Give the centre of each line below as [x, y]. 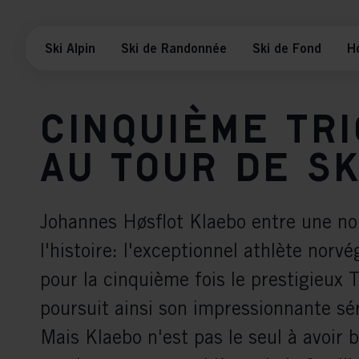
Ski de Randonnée [174, 48]
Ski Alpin [70, 48]
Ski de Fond [287, 48]
